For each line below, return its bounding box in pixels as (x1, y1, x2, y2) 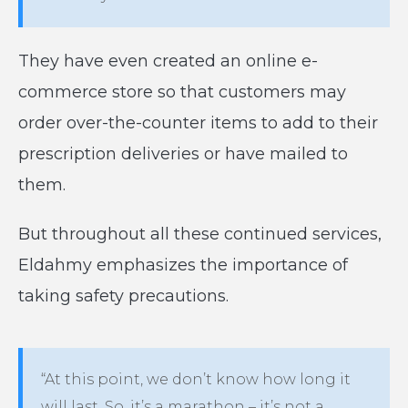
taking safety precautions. (18, 286, 229, 306)
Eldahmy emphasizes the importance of (18, 255, 348, 275)
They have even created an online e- (18, 51, 318, 71)
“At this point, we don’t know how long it (41, 371, 351, 388)
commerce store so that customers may (18, 82, 346, 102)
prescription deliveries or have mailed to (18, 144, 348, 164)
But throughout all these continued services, (18, 224, 382, 244)
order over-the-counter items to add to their (18, 113, 378, 133)
